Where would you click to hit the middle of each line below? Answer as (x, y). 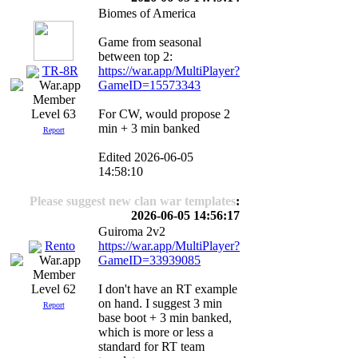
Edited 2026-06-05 (146, 157)
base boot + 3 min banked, (165, 318)
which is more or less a (156, 332)
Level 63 (54, 114)
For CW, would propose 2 (164, 114)
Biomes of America (147, 13)
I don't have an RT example (168, 289)
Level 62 (54, 289)
